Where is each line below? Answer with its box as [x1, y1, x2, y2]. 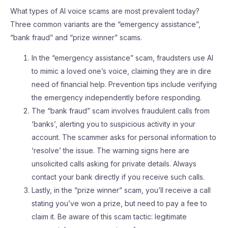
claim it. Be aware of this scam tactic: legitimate [32, 212, 187, 221]
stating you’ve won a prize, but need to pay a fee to [32, 199, 207, 208]
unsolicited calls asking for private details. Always [32, 159, 196, 168]
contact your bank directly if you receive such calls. [32, 173, 205, 181]
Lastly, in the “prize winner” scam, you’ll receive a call [32, 186, 211, 194]
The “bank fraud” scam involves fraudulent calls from [32, 106, 210, 115]
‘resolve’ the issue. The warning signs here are [32, 146, 189, 155]
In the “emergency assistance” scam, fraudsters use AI [32, 53, 213, 62]
